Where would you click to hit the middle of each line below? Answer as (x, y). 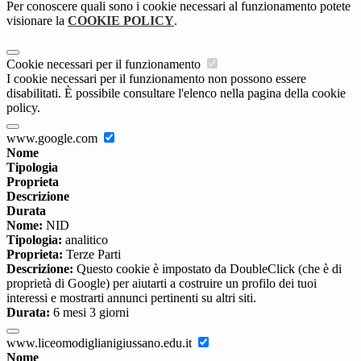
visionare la (37, 21)
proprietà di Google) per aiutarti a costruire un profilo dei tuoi (162, 284)
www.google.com (54, 139)
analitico (85, 240)
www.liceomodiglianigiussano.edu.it (101, 343)
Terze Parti (92, 255)
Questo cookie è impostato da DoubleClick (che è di (207, 269)
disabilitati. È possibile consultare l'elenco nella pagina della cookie (176, 93)
